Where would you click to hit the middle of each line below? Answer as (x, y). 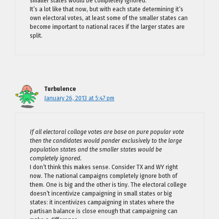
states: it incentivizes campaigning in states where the (102, 202)
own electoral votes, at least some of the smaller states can (109, 18)
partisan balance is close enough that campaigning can (104, 211)
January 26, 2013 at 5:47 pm (79, 98)
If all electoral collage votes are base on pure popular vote (107, 132)
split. (36, 35)
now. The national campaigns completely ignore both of (104, 176)
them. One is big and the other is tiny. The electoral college (108, 185)
